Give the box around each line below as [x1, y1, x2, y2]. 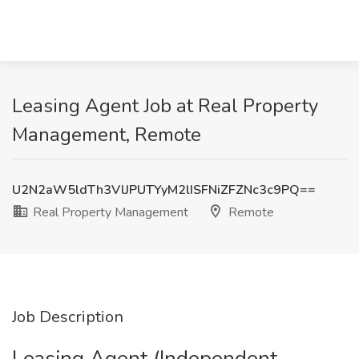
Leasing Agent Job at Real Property [12, 93, 318, 119]
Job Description [12, 306, 123, 328]
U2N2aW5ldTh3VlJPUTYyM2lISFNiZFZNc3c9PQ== [12, 181, 316, 199]
